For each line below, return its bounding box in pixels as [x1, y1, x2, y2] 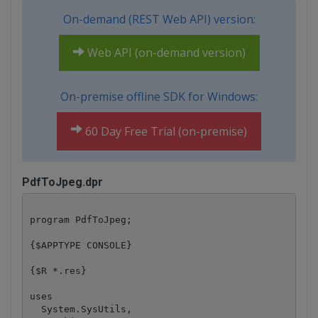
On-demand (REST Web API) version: [62, 11, 256, 28]
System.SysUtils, [29, 303, 132, 314]
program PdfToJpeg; [29, 214, 132, 225]
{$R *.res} [29, 265, 87, 276]
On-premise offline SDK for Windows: [60, 89, 258, 105]
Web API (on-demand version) [84, 45, 246, 61]
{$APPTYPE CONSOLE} [29, 239, 132, 251]
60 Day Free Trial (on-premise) [82, 124, 247, 140]
